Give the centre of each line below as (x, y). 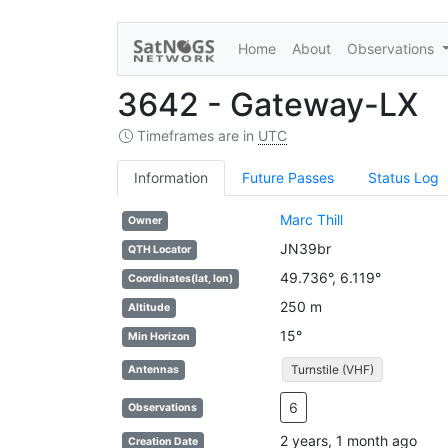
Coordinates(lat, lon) (181, 279)
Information (171, 178)
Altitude (149, 308)
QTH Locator (160, 250)
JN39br (305, 249)
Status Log (403, 178)
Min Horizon (159, 337)
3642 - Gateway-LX (267, 105)
